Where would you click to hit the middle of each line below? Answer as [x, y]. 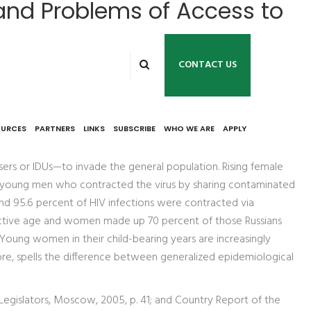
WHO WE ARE [189, 128]
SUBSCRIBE [134, 128]
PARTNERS [55, 128]
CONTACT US [208, 65]
